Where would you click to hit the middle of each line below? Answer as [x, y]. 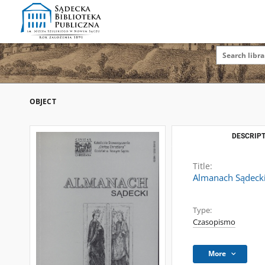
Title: [203, 166]
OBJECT [43, 101]
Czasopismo [214, 222]
